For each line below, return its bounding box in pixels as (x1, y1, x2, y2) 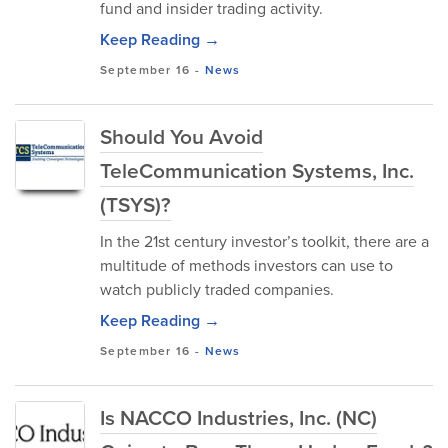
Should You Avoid (100, 121, 263, 152)
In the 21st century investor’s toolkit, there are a (100, 230, 429, 253)
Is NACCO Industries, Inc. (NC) (100, 402, 377, 433)
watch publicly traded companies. (100, 278, 334, 301)
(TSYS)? (100, 189, 171, 220)
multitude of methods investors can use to (100, 254, 393, 277)
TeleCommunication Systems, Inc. (100, 155, 414, 186)
